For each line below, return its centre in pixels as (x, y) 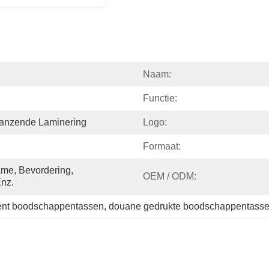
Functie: (160, 98)
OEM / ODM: (170, 176)
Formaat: (162, 146)
